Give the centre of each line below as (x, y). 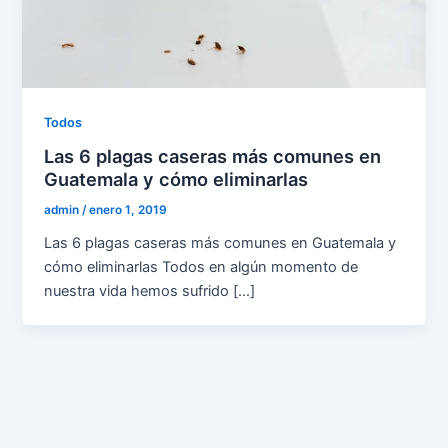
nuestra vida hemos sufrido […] (150, 291)
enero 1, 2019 (128, 210)
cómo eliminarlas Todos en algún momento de (201, 267)
